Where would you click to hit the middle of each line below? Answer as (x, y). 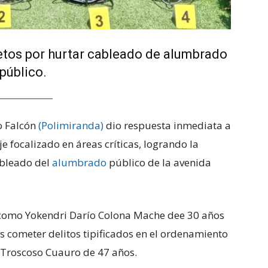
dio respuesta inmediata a (167, 126)
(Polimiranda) (71, 126)
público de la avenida (159, 163)
